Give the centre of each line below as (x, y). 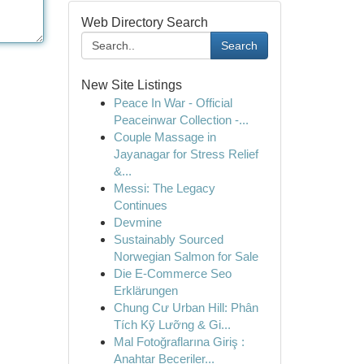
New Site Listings (131, 85)
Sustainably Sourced (168, 239)
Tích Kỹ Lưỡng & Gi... (172, 325)
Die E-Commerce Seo (172, 273)
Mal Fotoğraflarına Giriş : (179, 342)
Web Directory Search (144, 22)
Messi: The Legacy (164, 188)
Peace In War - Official (173, 103)
